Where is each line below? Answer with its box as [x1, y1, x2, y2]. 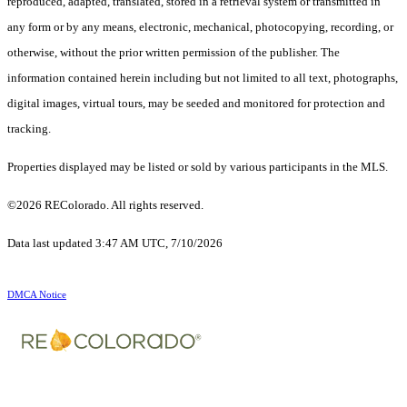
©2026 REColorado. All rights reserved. [7, 198, 206, 213]
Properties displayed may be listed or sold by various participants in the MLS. [7, 160, 388, 174]
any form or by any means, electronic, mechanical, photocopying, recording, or [7, 20, 393, 35]
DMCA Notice [7, 290, 66, 301]
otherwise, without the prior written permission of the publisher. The [7, 45, 340, 60]
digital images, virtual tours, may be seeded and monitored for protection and [7, 96, 385, 111]
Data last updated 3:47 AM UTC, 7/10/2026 [7, 236, 223, 251]
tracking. [7, 122, 51, 136]
